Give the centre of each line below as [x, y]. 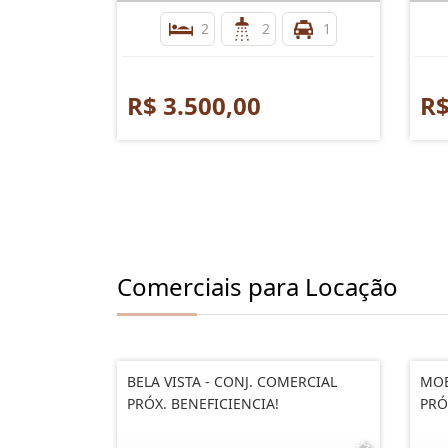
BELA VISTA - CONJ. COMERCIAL [232, 381]
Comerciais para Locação [257, 286]
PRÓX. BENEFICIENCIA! [203, 403]
